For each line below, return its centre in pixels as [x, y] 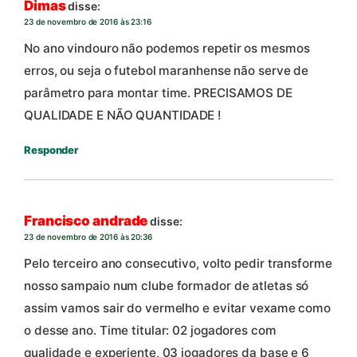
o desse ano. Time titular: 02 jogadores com [150, 331]
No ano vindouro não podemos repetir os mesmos [167, 49]
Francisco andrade [86, 221]
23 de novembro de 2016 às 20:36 [88, 237]
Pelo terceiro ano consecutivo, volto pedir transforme [178, 264]
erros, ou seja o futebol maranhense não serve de [167, 71]
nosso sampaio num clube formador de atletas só [167, 286]
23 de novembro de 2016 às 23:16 [88, 22]
